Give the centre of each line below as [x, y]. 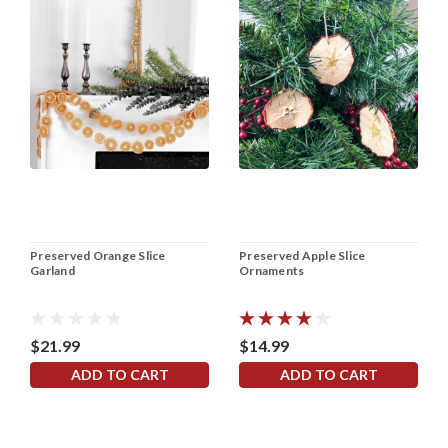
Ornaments [272, 270]
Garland [52, 270]
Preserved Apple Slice [302, 255]
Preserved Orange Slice [98, 255]
